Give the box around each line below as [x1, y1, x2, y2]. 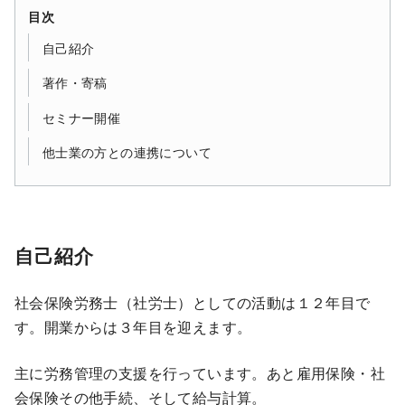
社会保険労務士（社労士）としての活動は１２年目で [14, 292, 371, 314]
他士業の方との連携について [42, 141, 212, 161]
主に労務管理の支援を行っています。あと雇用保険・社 [14, 363, 385, 384]
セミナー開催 [42, 107, 121, 127]
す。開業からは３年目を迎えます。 [14, 316, 252, 338]
